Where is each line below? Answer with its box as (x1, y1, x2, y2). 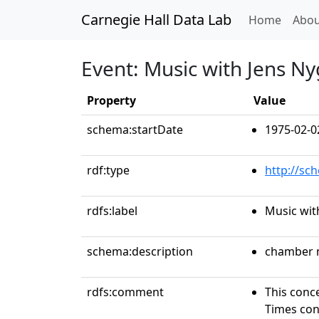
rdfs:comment (87, 284, 164, 300)
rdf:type (87, 162, 130, 178)
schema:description (87, 244, 193, 259)
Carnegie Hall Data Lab (81, 10, 231, 29)
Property (87, 93, 136, 108)
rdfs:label (87, 203, 137, 219)
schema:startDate (87, 122, 183, 137)
